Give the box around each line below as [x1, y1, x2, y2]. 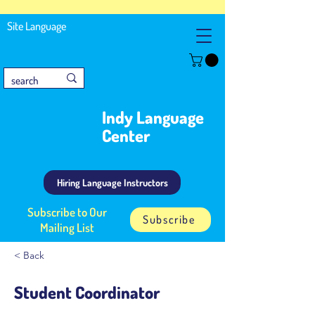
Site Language [7, 19, 66, 33]
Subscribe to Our [27, 204, 107, 219]
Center [102, 124, 150, 146]
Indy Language [102, 105, 204, 128]
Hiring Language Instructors [56, 176, 168, 188]
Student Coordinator [14, 281, 160, 303]
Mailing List [39, 219, 94, 235]
